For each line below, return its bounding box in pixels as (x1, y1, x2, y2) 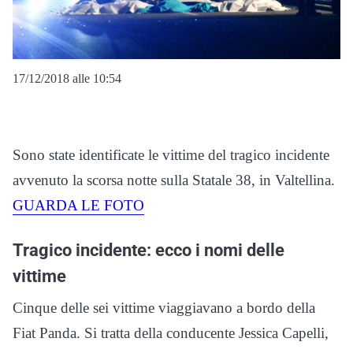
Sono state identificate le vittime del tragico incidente (13, 147, 329, 164)
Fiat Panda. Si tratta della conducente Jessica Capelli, (13, 325, 329, 342)
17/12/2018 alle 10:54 (13, 72, 121, 86)
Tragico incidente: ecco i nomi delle (13, 240, 284, 261)
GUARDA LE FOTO (13, 197, 144, 214)
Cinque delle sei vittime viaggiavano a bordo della (13, 299, 315, 317)
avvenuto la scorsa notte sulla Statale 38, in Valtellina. (13, 172, 335, 189)
